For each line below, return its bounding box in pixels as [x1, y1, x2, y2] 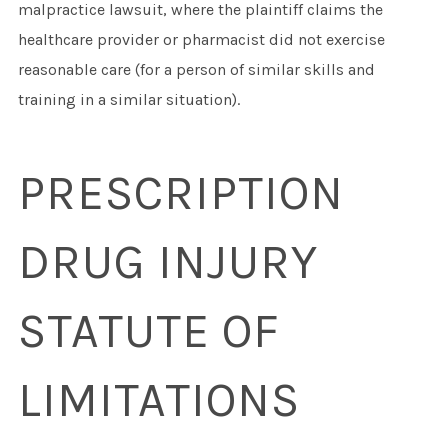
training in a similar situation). [17, 90, 240, 110]
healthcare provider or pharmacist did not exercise [17, 30, 385, 50]
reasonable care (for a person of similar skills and [17, 60, 375, 80]
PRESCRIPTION [17, 165, 344, 222]
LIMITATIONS [17, 372, 300, 429]
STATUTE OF [17, 303, 279, 360]
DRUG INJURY [17, 234, 318, 291]
